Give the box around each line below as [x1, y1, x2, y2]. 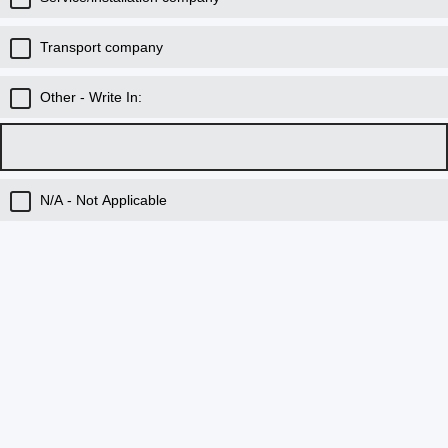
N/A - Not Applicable [40, 192, 167, 208]
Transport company [40, 39, 163, 55]
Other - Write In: [40, 89, 142, 105]
